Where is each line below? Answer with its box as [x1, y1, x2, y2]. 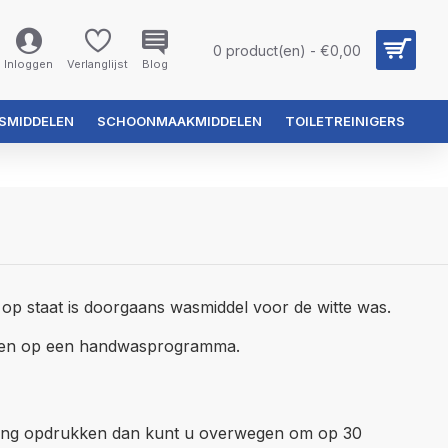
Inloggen [4, 57, 53, 71]
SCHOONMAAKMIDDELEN [96, 113, 262, 129]
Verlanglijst [67, 57, 128, 71]
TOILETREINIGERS [284, 113, 405, 129]
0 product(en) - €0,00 [213, 41, 361, 59]
